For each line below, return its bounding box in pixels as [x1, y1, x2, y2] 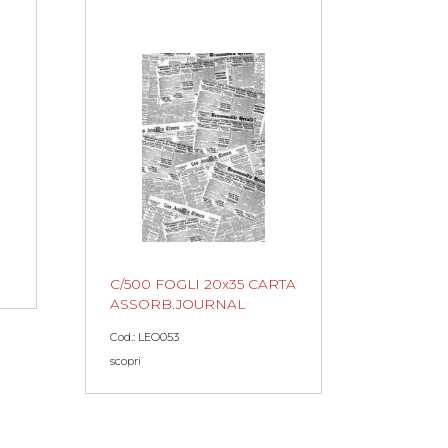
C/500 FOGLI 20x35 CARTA [110, 276, 296, 293]
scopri [110, 354, 141, 369]
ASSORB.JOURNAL [110, 296, 245, 313]
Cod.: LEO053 [110, 330, 179, 345]
